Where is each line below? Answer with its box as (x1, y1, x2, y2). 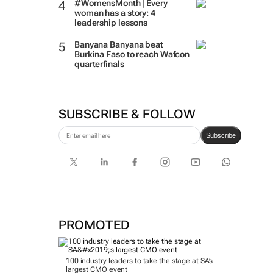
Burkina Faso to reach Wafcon (74, 49, 190, 59)
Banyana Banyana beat (74, 40, 163, 49)
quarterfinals (74, 59, 124, 69)
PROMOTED (58, 218, 130, 232)
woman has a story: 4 (74, 8, 155, 18)
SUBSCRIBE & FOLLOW (58, 107, 196, 121)
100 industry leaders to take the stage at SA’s (65, 257, 213, 265)
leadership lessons (74, 18, 148, 27)
